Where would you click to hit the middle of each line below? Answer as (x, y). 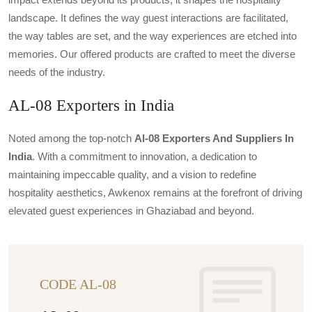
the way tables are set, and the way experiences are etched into (153, 36)
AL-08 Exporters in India (91, 106)
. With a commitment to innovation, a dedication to (145, 157)
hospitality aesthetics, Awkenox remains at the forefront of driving (155, 193)
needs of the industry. (57, 72)
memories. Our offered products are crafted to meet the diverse (152, 54)
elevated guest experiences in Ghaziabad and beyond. (131, 211)
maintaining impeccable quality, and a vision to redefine (132, 175)
